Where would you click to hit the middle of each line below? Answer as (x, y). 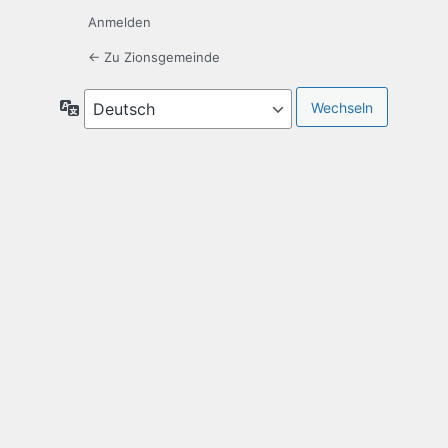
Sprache (106, 107)
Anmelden (119, 22)
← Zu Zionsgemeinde (154, 57)
